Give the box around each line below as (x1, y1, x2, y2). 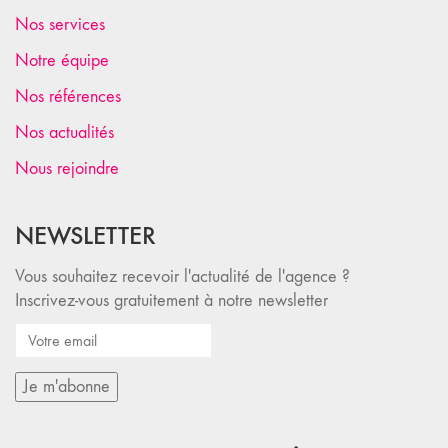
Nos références (15, 86, 121, 107)
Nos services (15, 14, 105, 35)
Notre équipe (15, 50, 109, 71)
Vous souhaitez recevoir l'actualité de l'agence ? (15, 266, 350, 287)
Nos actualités (15, 122, 114, 143)
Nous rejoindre (15, 158, 119, 179)
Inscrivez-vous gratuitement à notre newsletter (15, 290, 328, 311)
